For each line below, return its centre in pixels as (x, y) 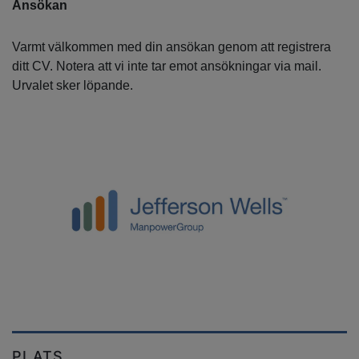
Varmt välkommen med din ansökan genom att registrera (171, 46)
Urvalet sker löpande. (73, 85)
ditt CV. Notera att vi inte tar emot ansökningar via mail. (167, 66)
